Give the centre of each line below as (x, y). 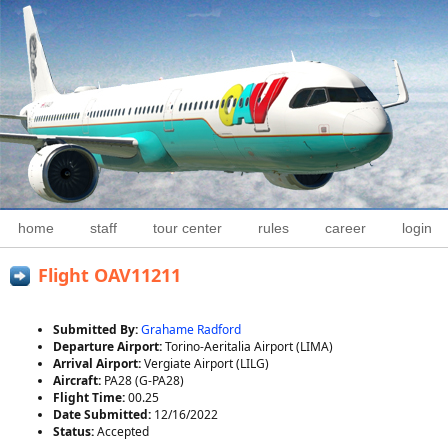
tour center (187, 228)
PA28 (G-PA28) (144, 380)
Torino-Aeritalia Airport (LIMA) (249, 346)
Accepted (123, 431)
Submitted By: (97, 329)
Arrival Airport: (98, 363)
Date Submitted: (103, 414)
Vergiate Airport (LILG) (206, 363)
